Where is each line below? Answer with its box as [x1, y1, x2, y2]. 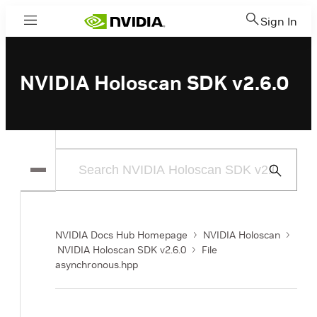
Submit [267, 165, 296, 175]
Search [267, 182, 296, 192]
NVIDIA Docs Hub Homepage [55, 229, 188, 241]
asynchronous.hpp [55, 258, 138, 271]
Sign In [260, 14, 297, 28]
